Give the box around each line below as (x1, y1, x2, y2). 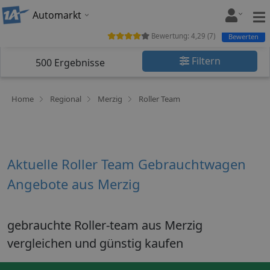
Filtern (189, 54, 221, 67)
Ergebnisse (52, 56, 105, 69)
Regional (50, 93, 81, 104)
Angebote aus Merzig (7, 175, 140, 193)
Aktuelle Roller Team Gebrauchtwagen (7, 155, 246, 173)
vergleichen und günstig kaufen (7, 234, 183, 251)
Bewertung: (149, 31, 191, 40)
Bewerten (228, 31, 259, 41)
